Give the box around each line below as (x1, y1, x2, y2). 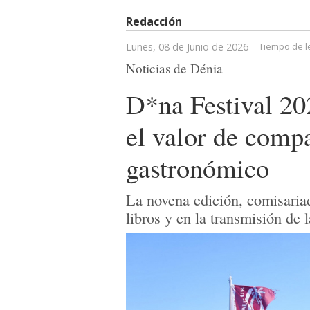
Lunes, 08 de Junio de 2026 (126, 39, 248, 53)
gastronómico (126, 149, 269, 185)
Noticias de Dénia (126, 59, 223, 77)
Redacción (126, 13, 182, 29)
